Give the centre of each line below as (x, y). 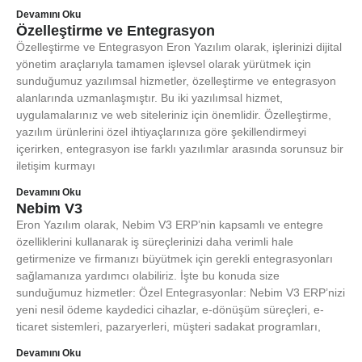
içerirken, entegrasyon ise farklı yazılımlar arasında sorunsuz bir (180, 149)
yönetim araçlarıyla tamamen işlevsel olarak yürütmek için (164, 64)
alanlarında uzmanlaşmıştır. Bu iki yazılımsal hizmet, (149, 98)
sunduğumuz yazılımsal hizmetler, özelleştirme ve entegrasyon (176, 81)
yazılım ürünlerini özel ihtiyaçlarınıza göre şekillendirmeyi (161, 132)
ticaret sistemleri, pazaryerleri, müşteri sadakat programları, (168, 326)
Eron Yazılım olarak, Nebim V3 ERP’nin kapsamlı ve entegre (170, 225)
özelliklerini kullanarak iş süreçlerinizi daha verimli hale (155, 242)
